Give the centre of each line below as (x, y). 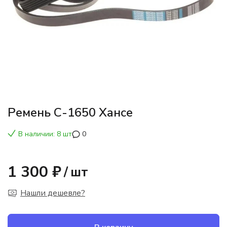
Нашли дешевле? (53, 193)
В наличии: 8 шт (45, 134)
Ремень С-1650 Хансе (70, 112)
